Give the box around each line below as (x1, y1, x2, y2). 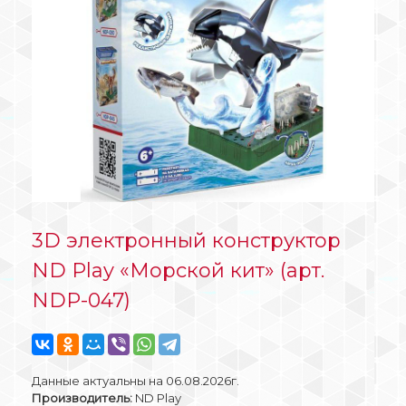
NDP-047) (32, 287, 130, 313)
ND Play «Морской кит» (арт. (32, 257, 324, 283)
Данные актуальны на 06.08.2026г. (32, 372, 239, 388)
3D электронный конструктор (32, 227, 341, 253)
